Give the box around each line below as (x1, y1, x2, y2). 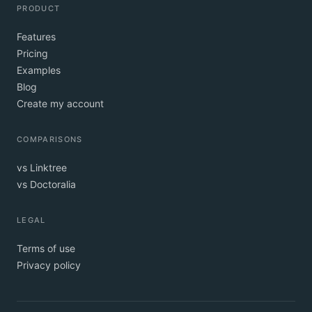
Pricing (17, 47, 48, 59)
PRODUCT (17, 3, 61, 13)
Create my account (17, 97, 104, 109)
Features (17, 30, 56, 42)
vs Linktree (17, 161, 67, 173)
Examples (17, 63, 61, 76)
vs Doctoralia (17, 178, 76, 190)
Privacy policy (17, 258, 81, 271)
